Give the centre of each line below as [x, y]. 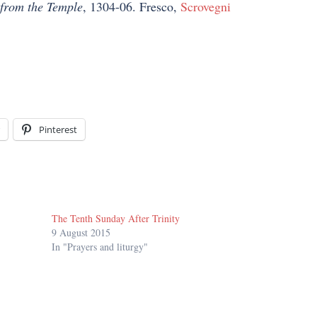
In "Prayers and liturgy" [100, 247]
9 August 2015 [81, 233]
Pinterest [58, 130]
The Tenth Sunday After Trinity [116, 219]
